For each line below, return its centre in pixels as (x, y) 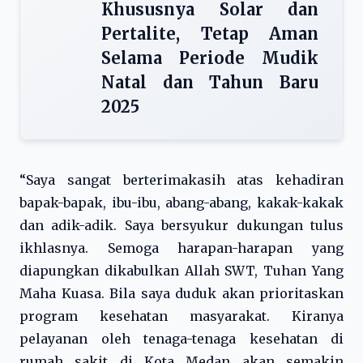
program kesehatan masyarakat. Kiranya (181, 316)
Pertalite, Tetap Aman (210, 34)
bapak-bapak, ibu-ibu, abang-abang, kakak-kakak (181, 203)
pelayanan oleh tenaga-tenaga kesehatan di (181, 339)
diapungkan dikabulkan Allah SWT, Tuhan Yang (181, 271)
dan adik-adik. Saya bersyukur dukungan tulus (181, 225)
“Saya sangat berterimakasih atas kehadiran (181, 180)
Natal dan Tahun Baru (210, 82)
